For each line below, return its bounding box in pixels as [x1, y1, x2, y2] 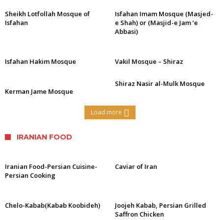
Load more [91, 108, 122, 116]
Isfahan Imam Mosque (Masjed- [115, 9, 213, 18]
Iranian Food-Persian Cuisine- [5, 162, 97, 171]
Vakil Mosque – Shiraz [115, 57, 183, 66]
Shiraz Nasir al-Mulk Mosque [115, 79, 205, 88]
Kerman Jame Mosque [5, 87, 73, 96]
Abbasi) [115, 27, 138, 36]
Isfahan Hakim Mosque [5, 57, 76, 66]
